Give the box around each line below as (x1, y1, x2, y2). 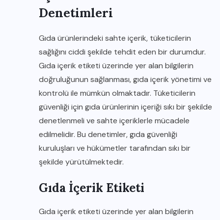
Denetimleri (39, 5, 113, 21)
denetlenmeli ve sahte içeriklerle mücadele (39, 115, 190, 126)
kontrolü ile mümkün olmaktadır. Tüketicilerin (39, 88, 195, 98)
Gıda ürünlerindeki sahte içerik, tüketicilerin (39, 33, 191, 43)
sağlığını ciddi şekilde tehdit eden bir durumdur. (39, 47, 206, 57)
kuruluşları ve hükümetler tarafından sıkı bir (39, 143, 191, 153)
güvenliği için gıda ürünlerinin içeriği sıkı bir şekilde (39, 102, 212, 112)
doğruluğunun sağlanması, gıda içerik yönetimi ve (39, 74, 212, 84)
